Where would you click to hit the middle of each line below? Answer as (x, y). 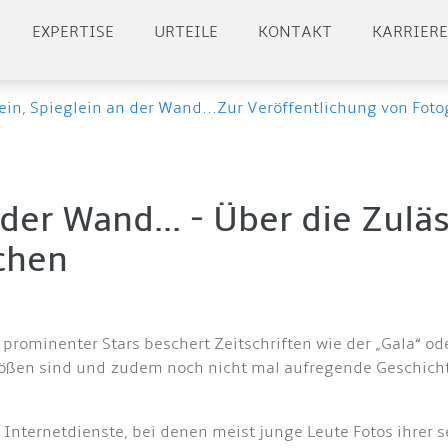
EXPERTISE (73, 32)
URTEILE (186, 32)
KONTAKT (295, 32)
